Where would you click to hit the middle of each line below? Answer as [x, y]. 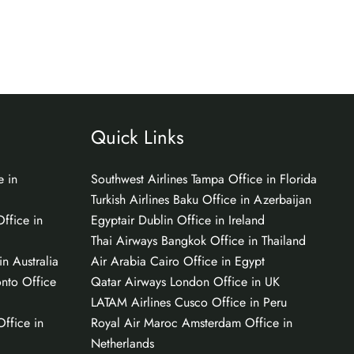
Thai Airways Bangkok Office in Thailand [198, 240]
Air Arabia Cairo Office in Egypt [177, 261]
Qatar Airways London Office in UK [185, 281]
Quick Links [137, 137]
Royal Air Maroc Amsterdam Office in [191, 322]
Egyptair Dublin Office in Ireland [177, 220]
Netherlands [122, 343]
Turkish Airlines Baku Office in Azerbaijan [201, 199]
